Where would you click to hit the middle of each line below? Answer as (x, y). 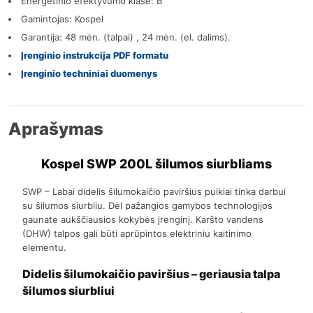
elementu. (45, 248)
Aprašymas (56, 129)
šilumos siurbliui (69, 291)
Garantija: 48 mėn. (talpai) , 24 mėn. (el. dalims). (126, 37)
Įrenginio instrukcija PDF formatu (95, 56)
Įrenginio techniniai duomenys (89, 74)
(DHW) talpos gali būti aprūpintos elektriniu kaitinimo (137, 234)
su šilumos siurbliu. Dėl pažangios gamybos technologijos (148, 206)
